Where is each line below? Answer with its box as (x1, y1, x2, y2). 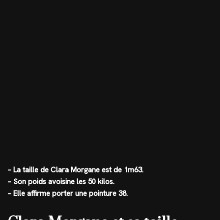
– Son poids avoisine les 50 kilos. (7, 177, 114, 187)
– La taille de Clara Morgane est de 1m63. (7, 165, 143, 175)
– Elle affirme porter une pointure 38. (7, 189, 128, 198)
